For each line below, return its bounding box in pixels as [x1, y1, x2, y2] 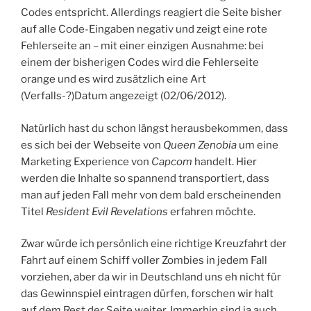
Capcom [151, 155, 192, 168]
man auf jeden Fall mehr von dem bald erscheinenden [21, 188, 281, 201]
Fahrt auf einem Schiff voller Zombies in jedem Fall [21, 254, 267, 267]
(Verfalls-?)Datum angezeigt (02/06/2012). [21, 90, 226, 103]
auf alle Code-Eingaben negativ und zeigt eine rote [21, 23, 267, 36]
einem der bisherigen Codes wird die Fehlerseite [21, 56, 259, 69]
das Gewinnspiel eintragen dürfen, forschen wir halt [21, 287, 274, 301]
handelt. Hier [192, 155, 257, 168]
